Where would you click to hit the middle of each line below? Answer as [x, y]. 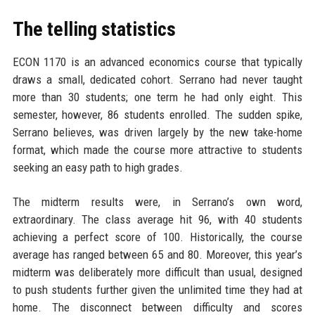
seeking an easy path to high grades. [97, 167]
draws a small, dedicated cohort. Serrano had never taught [157, 79]
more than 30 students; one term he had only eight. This [157, 97]
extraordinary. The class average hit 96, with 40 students [157, 219]
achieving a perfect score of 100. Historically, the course [157, 237]
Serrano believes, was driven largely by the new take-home [157, 132]
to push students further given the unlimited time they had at [157, 290]
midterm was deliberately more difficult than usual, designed [157, 272]
